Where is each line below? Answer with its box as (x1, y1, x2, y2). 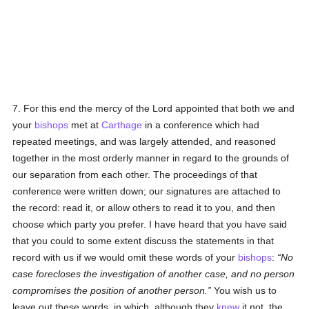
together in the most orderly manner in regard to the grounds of (12, 152, 290, 163)
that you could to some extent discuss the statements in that (12, 235, 275, 246)
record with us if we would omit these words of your (12, 252, 239, 263)
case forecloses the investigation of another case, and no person (12, 268, 295, 279)
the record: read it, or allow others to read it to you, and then (12, 202, 276, 213)
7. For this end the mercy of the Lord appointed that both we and (12, 103, 295, 114)
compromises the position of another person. (12, 285, 208, 296)
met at (68, 119, 102, 130)
